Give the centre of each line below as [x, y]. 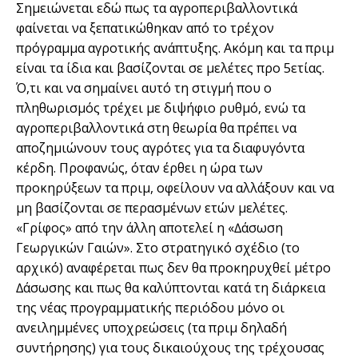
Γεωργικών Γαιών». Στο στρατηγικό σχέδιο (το [158, 248]
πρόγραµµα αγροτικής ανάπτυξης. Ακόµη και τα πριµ [175, 48]
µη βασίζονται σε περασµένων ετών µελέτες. [152, 208]
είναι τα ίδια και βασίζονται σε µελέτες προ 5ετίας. [170, 68]
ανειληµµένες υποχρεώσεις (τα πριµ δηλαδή [151, 328]
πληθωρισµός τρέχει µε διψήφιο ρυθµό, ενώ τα [161, 108]
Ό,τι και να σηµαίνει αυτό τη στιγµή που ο [144, 88]
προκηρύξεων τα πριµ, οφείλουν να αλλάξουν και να [175, 188]
